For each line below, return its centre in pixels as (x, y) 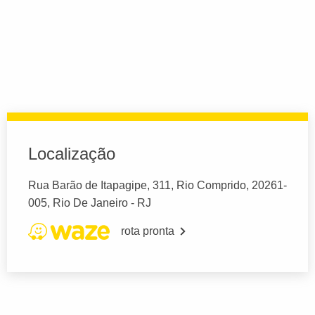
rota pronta (148, 231)
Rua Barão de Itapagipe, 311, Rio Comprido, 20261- (157, 185)
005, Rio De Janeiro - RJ (90, 202)
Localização (72, 153)
